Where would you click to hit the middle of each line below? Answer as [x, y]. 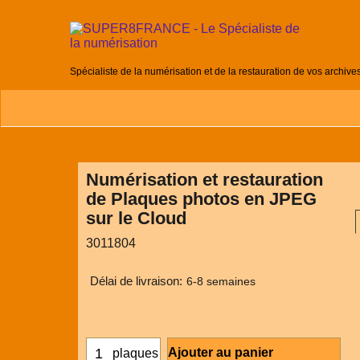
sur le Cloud [136, 218]
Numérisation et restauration [205, 179]
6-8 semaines [221, 282]
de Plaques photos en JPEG [201, 198]
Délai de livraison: [136, 282]
